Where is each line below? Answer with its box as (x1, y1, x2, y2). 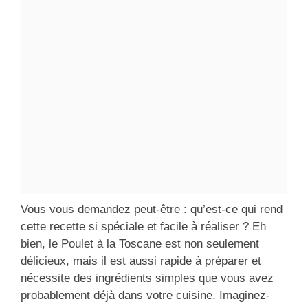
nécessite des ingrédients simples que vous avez (21, 272, 274, 285)
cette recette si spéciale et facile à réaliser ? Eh (21, 220, 266, 234)
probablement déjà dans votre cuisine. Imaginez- (21, 289, 270, 302)
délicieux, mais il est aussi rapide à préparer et (21, 254, 261, 268)
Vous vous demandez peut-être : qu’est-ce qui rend (21, 203, 283, 217)
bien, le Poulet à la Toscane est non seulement (21, 237, 259, 251)
